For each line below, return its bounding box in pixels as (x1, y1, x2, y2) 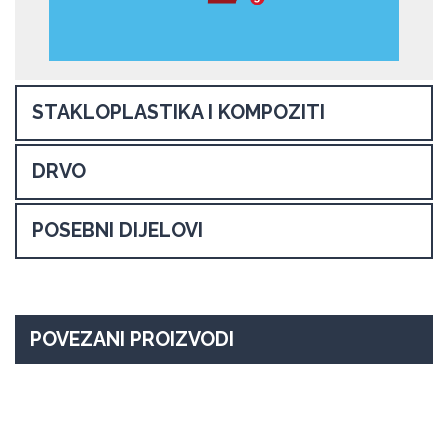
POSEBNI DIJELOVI (32, 218, 203, 242)
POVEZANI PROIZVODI (30, 327, 234, 351)
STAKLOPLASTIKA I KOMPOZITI (32, 100, 325, 124)
